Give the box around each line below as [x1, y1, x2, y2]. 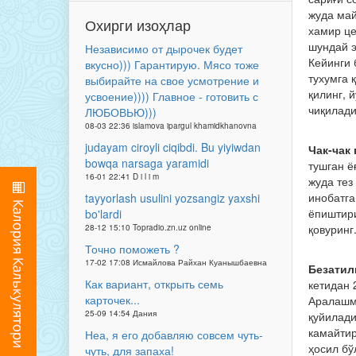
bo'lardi [85, 206, 122, 222]
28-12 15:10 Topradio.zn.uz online [85, 222, 211, 233]
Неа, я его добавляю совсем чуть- [85, 327, 263, 342]
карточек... [85, 292, 140, 308]
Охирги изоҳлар [85, 14, 191, 35]
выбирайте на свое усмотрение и [85, 72, 259, 88]
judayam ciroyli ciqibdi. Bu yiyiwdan [85, 139, 261, 155]
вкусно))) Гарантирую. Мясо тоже [85, 56, 259, 72]
